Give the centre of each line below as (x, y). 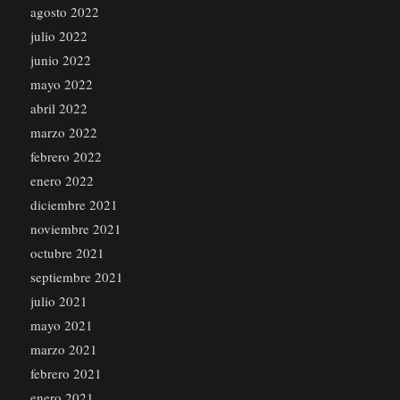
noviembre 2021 (75, 229)
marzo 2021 (63, 350)
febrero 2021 (66, 374)
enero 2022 (62, 181)
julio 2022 (58, 36)
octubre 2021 (67, 253)
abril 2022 (58, 108)
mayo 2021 (61, 325)
